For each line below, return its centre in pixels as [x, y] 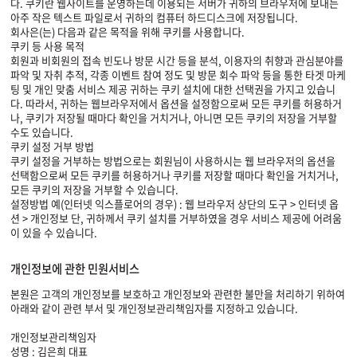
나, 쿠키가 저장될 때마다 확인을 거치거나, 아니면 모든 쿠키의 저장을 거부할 [174, 118]
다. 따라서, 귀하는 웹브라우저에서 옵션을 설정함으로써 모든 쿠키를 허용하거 [176, 103]
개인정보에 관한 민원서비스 [75, 269]
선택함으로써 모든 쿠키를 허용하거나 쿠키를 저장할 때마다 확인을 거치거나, [175, 175]
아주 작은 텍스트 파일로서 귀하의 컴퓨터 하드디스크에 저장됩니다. [154, 17]
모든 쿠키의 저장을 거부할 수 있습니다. [94, 189]
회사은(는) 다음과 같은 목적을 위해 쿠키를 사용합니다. [127, 31]
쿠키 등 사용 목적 [47, 46]
